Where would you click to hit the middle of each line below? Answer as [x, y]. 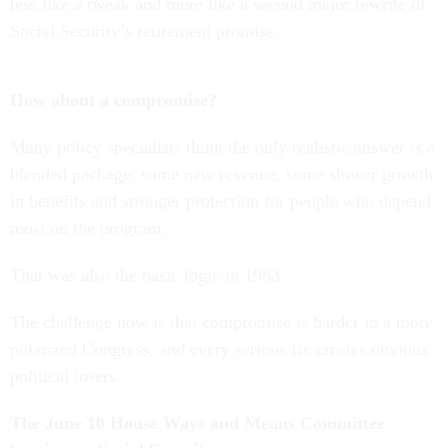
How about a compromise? [113, 100]
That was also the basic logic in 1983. [147, 275]
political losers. [65, 376]
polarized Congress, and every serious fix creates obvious [219, 349]
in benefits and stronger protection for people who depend [220, 201]
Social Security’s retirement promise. [144, 31]
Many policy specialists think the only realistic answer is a [222, 147]
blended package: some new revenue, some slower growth [221, 174]
